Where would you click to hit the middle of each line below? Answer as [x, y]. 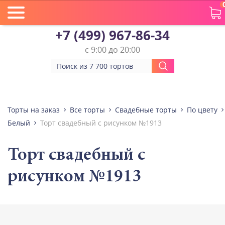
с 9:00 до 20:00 [113, 50]
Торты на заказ [34, 110]
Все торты [87, 110]
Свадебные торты [146, 110]
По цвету [202, 110]
